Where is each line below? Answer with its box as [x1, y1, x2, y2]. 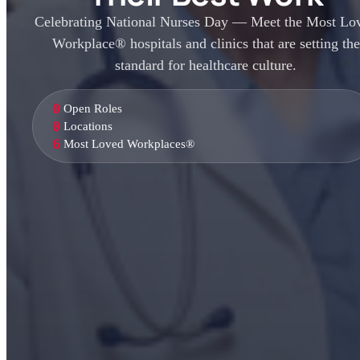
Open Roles [63, 101, 123, 115]
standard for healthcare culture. [115, 57, 297, 74]
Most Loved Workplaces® [63, 137, 195, 150]
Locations [63, 119, 113, 133]
